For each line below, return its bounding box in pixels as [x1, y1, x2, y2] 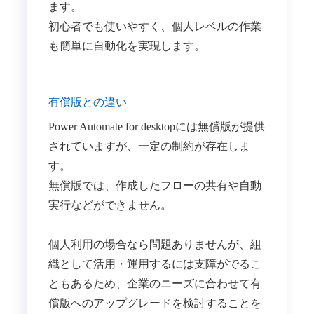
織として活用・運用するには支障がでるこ [48, 258, 261, 271]
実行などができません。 [48, 199, 172, 212]
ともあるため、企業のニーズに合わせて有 [48, 278, 261, 290]
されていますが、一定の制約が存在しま [48, 140, 250, 153]
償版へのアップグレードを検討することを [48, 297, 261, 310]
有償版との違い [48, 96, 127, 109]
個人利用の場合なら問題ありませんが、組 [48, 238, 261, 251]
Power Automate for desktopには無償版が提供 [48, 121, 265, 133]
